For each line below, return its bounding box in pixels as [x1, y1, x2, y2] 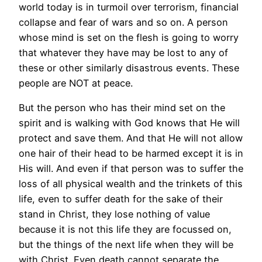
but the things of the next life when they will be [19, 239, 233, 251]
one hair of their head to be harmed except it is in [19, 147, 243, 160]
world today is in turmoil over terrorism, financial [19, 1, 239, 13]
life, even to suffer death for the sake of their [19, 193, 223, 205]
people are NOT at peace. [19, 77, 133, 89]
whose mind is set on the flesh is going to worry [19, 32, 239, 44]
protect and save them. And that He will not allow [19, 132, 243, 144]
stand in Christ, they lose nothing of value [19, 208, 210, 220]
